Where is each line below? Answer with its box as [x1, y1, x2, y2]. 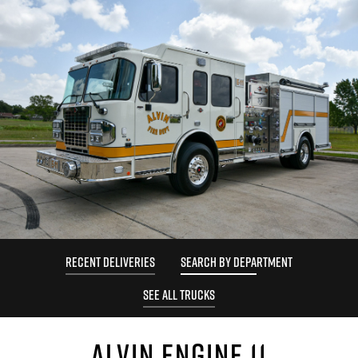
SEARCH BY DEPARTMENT [181, 253, 292, 272]
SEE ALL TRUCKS [143, 285, 215, 304]
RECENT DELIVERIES [66, 253, 155, 272]
